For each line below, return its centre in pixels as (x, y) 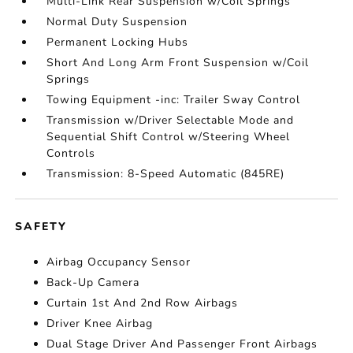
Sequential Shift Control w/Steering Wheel (169, 137)
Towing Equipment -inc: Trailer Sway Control (174, 100)
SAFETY (41, 227)
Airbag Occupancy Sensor (119, 262)
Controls (71, 154)
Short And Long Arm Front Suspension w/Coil (178, 63)
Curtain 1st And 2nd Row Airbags (143, 303)
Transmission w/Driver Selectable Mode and (171, 121)
